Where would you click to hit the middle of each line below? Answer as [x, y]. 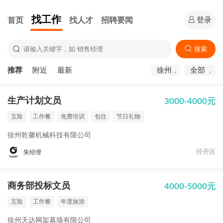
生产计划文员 [34, 101]
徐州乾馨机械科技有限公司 [49, 135]
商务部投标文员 [39, 186]
